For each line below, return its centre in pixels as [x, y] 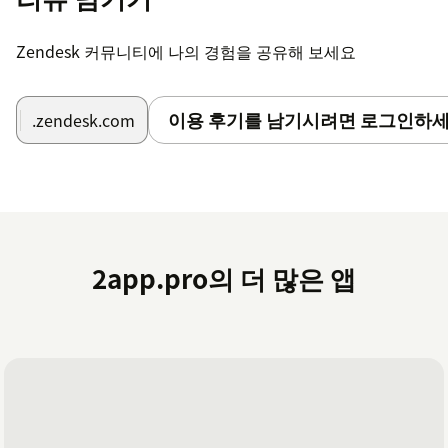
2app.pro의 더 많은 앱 [224, 278]
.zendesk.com [83, 119]
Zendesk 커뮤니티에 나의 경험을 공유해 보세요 [186, 51]
